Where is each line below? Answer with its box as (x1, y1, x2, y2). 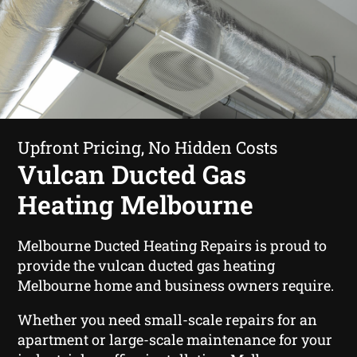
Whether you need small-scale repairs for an (18, 309, 318, 329)
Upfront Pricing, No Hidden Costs (18, 135, 278, 159)
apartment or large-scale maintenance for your (18, 329, 333, 349)
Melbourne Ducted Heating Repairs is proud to (18, 235, 328, 255)
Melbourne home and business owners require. (18, 275, 335, 295)
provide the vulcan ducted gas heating (18, 255, 276, 275)
